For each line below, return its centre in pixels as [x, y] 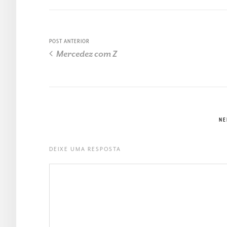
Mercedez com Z [86, 54]
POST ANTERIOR [69, 42]
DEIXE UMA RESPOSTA [85, 149]
